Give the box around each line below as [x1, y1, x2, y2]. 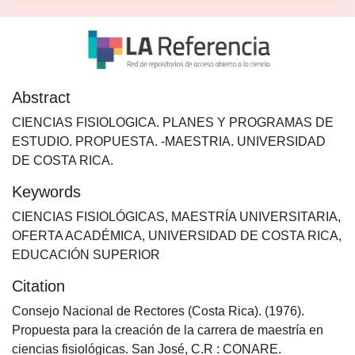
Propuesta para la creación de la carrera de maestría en [12, 323, 323, 337]
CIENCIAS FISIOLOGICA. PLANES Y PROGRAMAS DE [12, 116, 334, 129]
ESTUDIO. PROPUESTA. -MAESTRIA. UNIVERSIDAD [12, 135, 326, 148]
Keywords [12, 183, 81, 200]
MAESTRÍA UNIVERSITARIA [171, 210, 338, 223]
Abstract [12, 89, 71, 106]
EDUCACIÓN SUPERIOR [12, 248, 160, 261]
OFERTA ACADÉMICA [12, 229, 142, 242]
